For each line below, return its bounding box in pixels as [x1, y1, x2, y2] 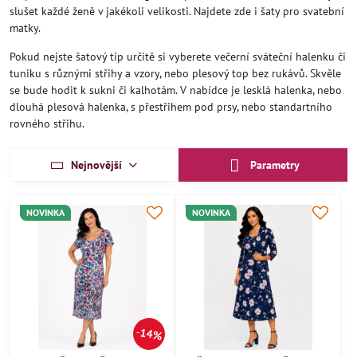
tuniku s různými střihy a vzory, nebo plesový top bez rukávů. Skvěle [10, 66, 341, 80]
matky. [10, 21, 41, 35]
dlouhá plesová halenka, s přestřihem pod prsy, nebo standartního [10, 100, 332, 114]
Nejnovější [70, 157, 122, 172]
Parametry [247, 158, 300, 172]
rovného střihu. [10, 116, 84, 131]
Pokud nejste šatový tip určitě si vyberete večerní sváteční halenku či [10, 49, 346, 64]
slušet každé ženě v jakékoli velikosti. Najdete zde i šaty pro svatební [10, 4, 344, 18]
